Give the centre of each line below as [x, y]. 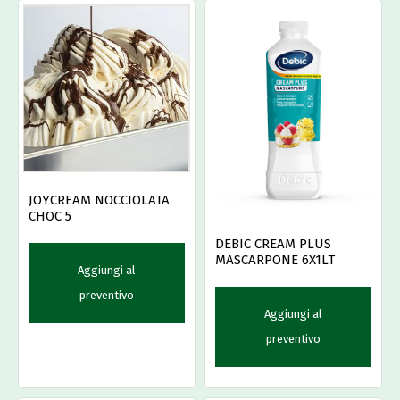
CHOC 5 [50, 216]
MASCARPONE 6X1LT [275, 260]
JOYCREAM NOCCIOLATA [99, 200]
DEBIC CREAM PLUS [273, 244]
